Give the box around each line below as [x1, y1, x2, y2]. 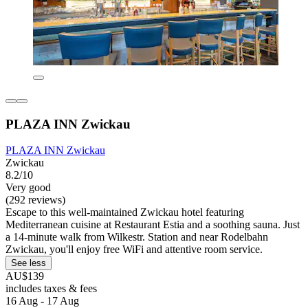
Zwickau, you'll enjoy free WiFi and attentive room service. [5, 243, 263, 256]
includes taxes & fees [5, 283, 97, 295]
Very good [5, 181, 51, 194]
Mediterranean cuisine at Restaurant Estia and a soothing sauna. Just [5, 219, 300, 231]
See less [11, 258, 46, 269]
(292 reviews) [5, 194, 65, 206]
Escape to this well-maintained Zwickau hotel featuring [5, 206, 244, 219]
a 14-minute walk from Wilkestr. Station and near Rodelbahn [5, 231, 268, 243]
